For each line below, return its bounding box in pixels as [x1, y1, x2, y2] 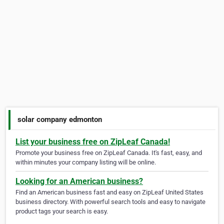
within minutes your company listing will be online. [15, 158, 156, 166]
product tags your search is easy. [15, 207, 108, 215]
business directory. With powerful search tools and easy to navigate [15, 198, 205, 206]
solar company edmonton [17, 114, 102, 124]
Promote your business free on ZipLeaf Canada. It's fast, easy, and [15, 149, 202, 157]
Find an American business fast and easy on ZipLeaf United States [15, 188, 203, 196]
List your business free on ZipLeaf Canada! [15, 137, 170, 147]
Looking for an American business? [15, 176, 143, 186]
